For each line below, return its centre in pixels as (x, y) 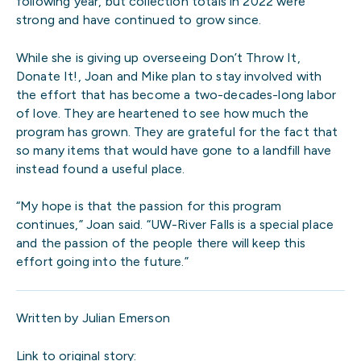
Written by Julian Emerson (93, 318)
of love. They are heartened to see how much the (163, 113)
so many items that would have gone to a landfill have (174, 150)
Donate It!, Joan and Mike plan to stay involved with (169, 76)
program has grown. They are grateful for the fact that (177, 131)
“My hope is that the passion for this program (149, 206)
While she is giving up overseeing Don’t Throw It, (158, 57)
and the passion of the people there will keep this (161, 243)
